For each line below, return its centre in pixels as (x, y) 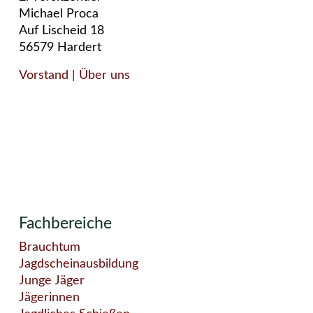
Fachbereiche (65, 224)
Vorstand (44, 75)
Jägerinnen (49, 298)
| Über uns (99, 75)
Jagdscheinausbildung (79, 264)
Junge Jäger (52, 281)
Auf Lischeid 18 (61, 31)
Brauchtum (50, 247)
